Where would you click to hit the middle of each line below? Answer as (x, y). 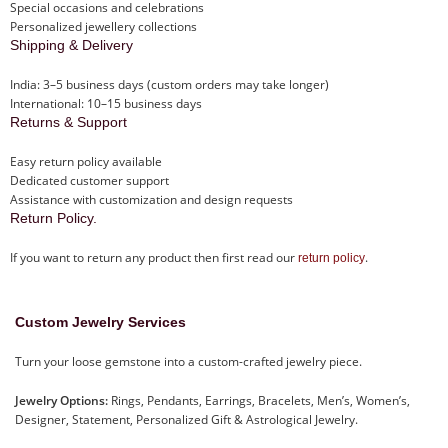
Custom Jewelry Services (100, 322)
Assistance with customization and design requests (151, 200)
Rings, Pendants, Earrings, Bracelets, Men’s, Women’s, (259, 401)
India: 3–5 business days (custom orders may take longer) (169, 85)
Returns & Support (68, 122)
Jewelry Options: (61, 401)
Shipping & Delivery (71, 45)
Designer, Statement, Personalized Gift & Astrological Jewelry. (186, 420)
